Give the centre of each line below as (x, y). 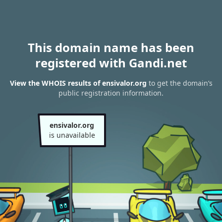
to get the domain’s (179, 83)
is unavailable (72, 135)
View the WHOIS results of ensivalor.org (78, 83)
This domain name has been (111, 47)
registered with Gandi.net (111, 63)
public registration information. (111, 93)
